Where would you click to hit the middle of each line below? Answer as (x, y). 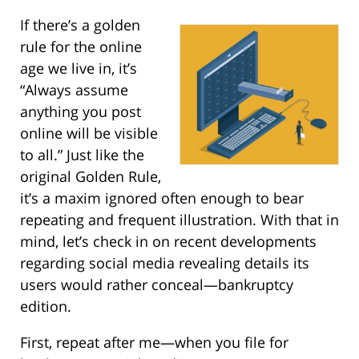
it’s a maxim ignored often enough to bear (162, 198)
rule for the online (81, 46)
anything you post (81, 111)
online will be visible (89, 133)
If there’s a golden (80, 24)
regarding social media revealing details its (165, 262)
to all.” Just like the (82, 154)
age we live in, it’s (79, 68)
